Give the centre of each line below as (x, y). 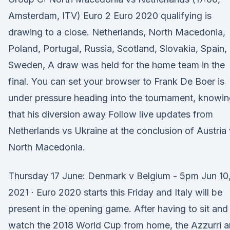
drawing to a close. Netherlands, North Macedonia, (117, 32)
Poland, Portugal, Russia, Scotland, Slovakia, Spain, (118, 49)
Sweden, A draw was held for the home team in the (117, 65)
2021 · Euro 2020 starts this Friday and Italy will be (115, 192)
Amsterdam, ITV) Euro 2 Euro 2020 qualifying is (110, 16)
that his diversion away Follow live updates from (111, 114)
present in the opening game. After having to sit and (118, 209)
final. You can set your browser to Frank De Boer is (116, 81)
